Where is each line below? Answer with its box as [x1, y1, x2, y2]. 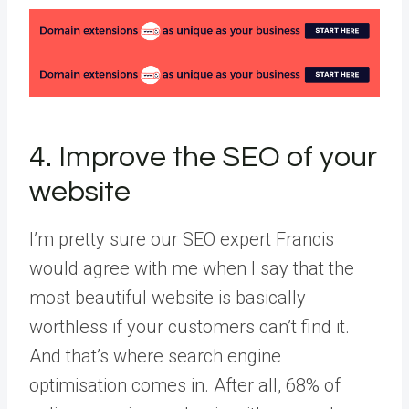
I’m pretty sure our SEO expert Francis [29, 228, 334, 250]
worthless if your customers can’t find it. [29, 316, 350, 338]
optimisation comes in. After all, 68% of [29, 374, 341, 396]
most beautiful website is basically [29, 287, 306, 309]
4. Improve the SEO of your [29, 142, 377, 173]
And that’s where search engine [29, 345, 281, 367]
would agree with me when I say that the [29, 257, 354, 279]
